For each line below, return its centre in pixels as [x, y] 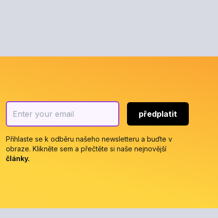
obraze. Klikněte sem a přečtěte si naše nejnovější [86, 148]
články [17, 158]
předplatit [158, 114]
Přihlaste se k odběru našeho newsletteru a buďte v [89, 139]
